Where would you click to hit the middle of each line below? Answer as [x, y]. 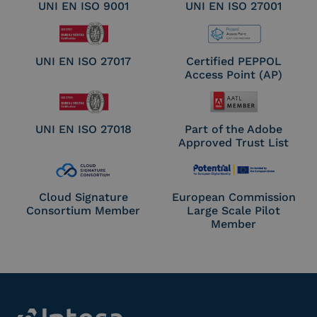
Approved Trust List [234, 142]
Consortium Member [83, 211]
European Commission [234, 197]
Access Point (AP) [234, 74]
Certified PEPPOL [234, 61]
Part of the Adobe [234, 129]
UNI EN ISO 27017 [83, 61]
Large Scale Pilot [234, 211]
